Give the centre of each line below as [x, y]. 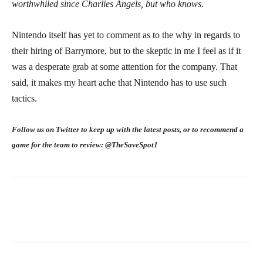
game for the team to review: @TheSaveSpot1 [85, 145]
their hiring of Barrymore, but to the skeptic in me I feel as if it [126, 51]
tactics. [24, 99]
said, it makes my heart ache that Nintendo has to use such [119, 83]
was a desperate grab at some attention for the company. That [124, 67]
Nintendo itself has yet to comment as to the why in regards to [126, 35]
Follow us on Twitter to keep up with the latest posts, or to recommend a [128, 130]
